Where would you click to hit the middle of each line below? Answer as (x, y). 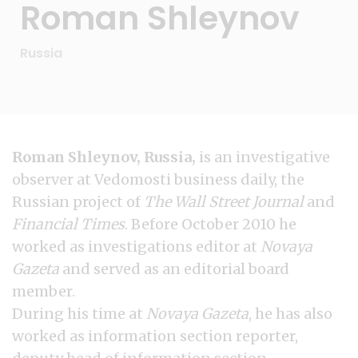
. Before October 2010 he (211, 224)
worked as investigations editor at (136, 247)
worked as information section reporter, (155, 336)
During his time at (79, 314)
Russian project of (78, 202)
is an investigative (263, 157)
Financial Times (68, 224)
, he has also (290, 314)
